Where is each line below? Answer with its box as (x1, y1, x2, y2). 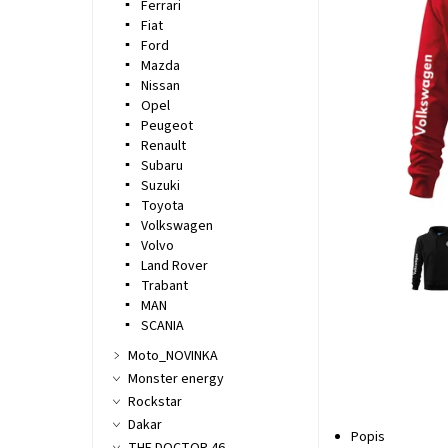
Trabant (140, 276, 188, 297)
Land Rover (140, 256, 208, 277)
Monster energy (127, 369, 224, 390)
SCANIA (140, 316, 184, 337)
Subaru (140, 156, 183, 177)
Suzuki (140, 176, 180, 197)
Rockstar (127, 392, 182, 413)
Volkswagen (140, 216, 213, 237)
